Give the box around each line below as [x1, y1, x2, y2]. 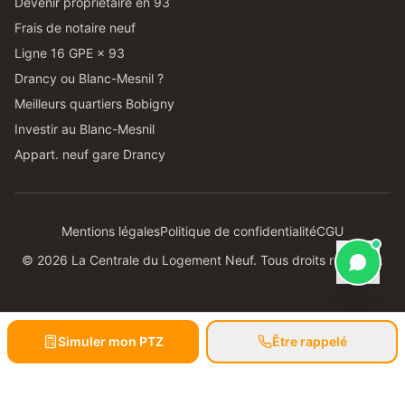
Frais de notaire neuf [14, 20, 136, 35]
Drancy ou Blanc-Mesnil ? [14, 71, 164, 86]
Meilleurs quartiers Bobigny [14, 96, 174, 111]
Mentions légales [61, 223, 160, 239]
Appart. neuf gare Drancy [14, 146, 165, 162]
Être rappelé [271, 334, 347, 349]
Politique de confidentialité [160, 223, 316, 239]
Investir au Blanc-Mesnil [14, 121, 155, 137]
